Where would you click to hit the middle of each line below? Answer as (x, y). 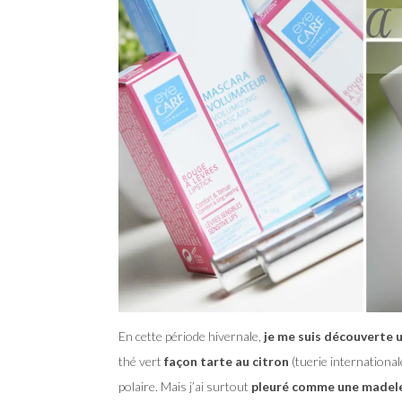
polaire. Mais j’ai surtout (185, 387)
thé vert (141, 362)
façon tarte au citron (227, 362)
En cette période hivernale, (190, 336)
